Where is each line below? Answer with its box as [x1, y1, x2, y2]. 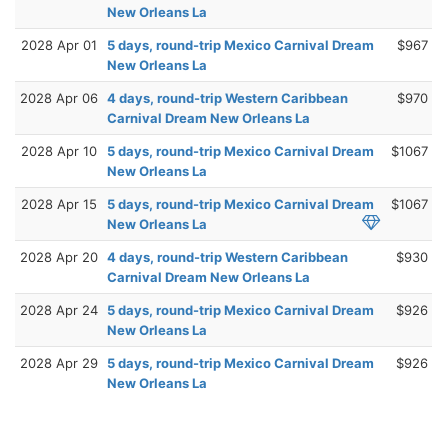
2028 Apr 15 [21, 195, 97, 212]
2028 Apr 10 [21, 142, 97, 159]
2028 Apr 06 [20, 89, 98, 106]
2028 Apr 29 [20, 354, 98, 371]
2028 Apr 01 [21, 36, 97, 53]
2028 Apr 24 [20, 301, 98, 318]
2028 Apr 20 [20, 248, 98, 265]
